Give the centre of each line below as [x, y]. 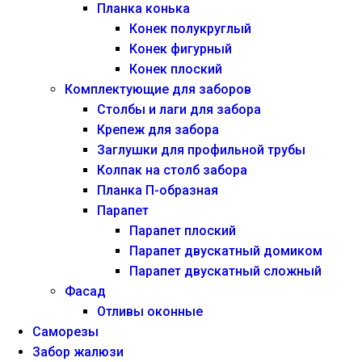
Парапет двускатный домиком [226, 251]
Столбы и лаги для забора [179, 110]
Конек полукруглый [190, 29]
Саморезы [65, 332]
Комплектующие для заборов [158, 90]
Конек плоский [176, 69]
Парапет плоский [183, 231]
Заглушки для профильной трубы [201, 150]
